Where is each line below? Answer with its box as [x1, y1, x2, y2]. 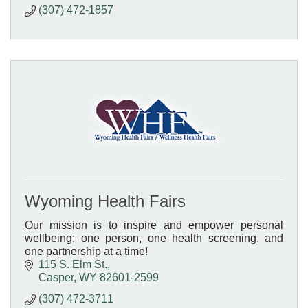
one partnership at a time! [25, 245, 148, 257]
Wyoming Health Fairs [25, 191, 186, 210]
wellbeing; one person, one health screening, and [25, 232, 283, 244]
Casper [38, 271, 74, 283]
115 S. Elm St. [38, 258, 107, 270]
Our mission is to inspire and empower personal [25, 219, 283, 231]
